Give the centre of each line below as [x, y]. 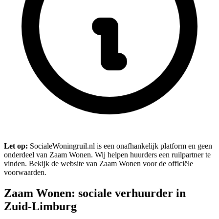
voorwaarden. [25, 172]
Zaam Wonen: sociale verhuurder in [95, 193]
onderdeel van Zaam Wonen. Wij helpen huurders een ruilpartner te [107, 154]
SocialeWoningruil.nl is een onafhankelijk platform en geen [120, 146]
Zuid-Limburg [40, 206]
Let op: [16, 146]
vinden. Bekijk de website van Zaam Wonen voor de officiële [99, 163]
